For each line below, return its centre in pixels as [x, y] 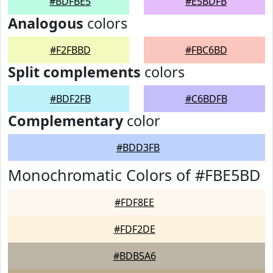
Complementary [66, 121]
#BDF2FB [70, 99]
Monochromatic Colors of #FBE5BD [134, 175]
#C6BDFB [206, 99]
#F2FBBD [70, 50]
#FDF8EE [134, 202]
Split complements [74, 72]
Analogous [46, 23]
